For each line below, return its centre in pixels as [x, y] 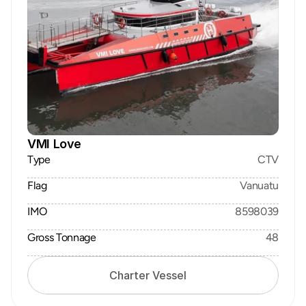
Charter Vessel [148, 275]
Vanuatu [259, 185]
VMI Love [55, 144]
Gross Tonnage [62, 237]
